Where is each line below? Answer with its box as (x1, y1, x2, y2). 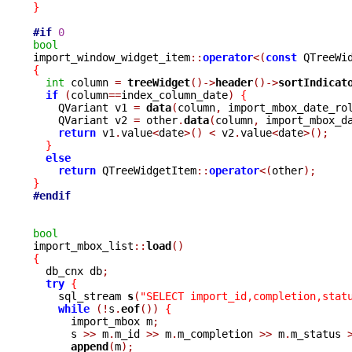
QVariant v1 (33, 101, 134, 114)
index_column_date (121, 88, 228, 101)
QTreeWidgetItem (96, 163, 196, 177)
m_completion (178, 327, 259, 340)
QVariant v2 (33, 113, 134, 126)
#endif (33, 189, 71, 202)
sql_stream (33, 289, 127, 302)
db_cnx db (33, 264, 102, 277)
